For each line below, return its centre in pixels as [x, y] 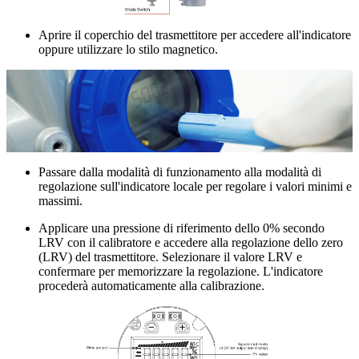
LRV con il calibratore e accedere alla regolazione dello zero [191, 242]
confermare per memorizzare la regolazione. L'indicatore [181, 271]
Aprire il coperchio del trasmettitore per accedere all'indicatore [195, 34]
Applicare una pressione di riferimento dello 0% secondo [182, 228]
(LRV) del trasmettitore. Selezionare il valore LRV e [170, 256]
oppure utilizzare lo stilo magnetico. [128, 49]
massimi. [61, 200]
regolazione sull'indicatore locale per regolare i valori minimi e [195, 186]
